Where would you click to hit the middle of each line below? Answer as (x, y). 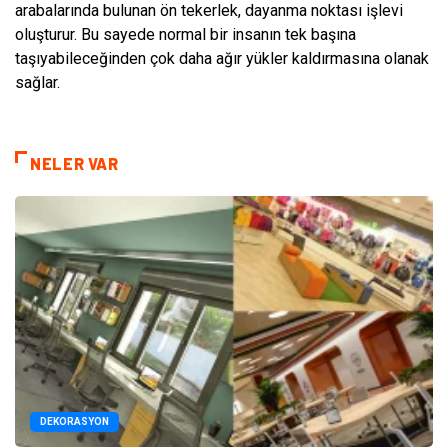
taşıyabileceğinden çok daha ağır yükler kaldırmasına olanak (222, 58)
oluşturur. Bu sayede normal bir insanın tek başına (185, 34)
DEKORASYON (74, 421)
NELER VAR (74, 163)
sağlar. (37, 82)
